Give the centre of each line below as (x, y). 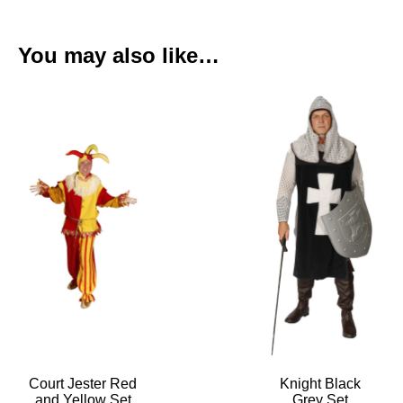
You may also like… (119, 55)
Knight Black (320, 384)
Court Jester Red (83, 384)
